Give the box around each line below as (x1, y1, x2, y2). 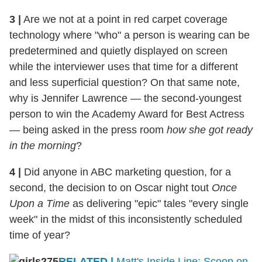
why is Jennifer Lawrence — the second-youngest (9, 92, 242, 104)
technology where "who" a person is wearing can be (9, 29, 250, 41)
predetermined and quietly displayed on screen (9, 44, 227, 57)
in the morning (9, 139, 76, 151)
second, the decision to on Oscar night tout (9, 181, 212, 194)
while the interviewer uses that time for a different (9, 60, 238, 73)
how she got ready (167, 123, 253, 136)
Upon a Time (9, 197, 70, 209)
